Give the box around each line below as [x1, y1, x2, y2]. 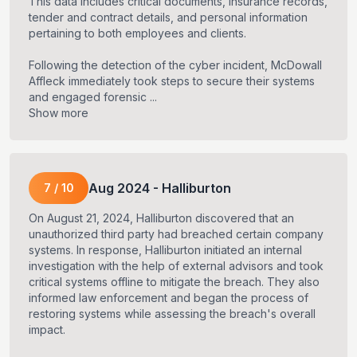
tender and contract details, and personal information [29, 10, 308, 25]
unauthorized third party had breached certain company [29, 227, 324, 241]
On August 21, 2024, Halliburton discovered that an [29, 211, 294, 226]
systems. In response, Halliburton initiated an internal [29, 243, 302, 257]
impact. [29, 323, 65, 337]
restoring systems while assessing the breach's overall [29, 307, 316, 321]
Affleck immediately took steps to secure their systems [29, 74, 315, 88]
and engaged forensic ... [29, 90, 157, 104]
